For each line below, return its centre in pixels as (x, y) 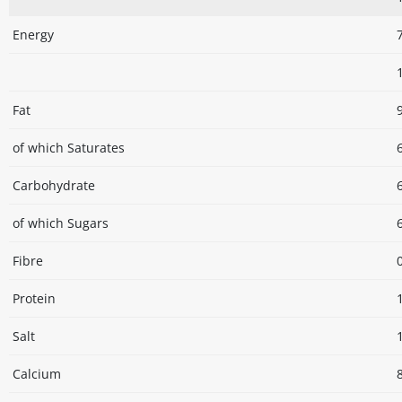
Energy (33, 35)
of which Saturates (69, 148)
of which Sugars (61, 223)
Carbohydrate (54, 186)
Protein (34, 299)
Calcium (37, 374)
